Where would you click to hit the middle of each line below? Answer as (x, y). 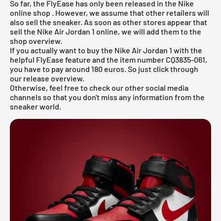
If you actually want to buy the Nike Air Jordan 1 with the (106, 50)
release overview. (54, 78)
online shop (30, 12)
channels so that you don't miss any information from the (107, 97)
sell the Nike (32, 31)
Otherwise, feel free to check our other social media (99, 87)
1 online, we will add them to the (146, 31)
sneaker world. (36, 106)
